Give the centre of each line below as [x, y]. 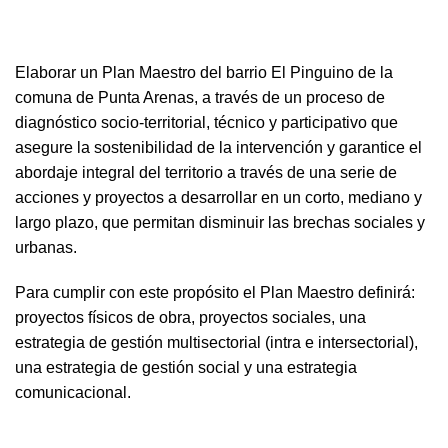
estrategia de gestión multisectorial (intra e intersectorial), [216, 342]
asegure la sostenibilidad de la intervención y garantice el [218, 147]
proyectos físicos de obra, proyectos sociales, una [190, 317]
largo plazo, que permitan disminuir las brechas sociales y [220, 222]
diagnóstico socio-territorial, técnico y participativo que [206, 122]
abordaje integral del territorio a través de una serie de [206, 172]
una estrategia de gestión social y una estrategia [186, 367]
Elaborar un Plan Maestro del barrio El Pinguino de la [204, 72]
